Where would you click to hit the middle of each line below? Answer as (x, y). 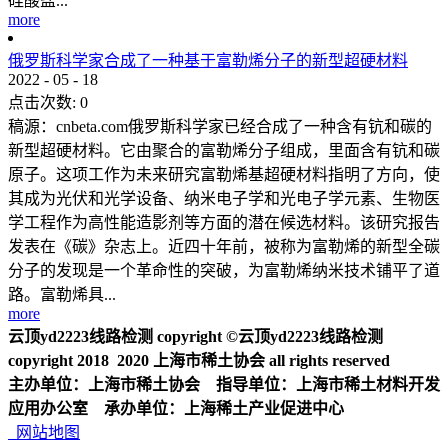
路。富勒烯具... (62, 294)
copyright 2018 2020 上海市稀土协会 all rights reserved (199, 360)
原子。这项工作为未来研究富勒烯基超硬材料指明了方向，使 (224, 174)
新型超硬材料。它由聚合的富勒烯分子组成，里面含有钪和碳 (224, 150)
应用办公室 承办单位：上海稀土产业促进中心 (176, 408)
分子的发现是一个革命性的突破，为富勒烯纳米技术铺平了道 (224, 270)
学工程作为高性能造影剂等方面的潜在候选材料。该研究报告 (224, 222)
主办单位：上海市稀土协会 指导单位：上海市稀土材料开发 (224, 384)
